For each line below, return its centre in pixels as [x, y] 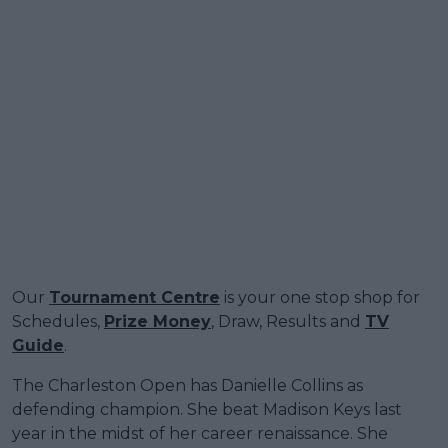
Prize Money [157, 322]
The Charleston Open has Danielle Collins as [187, 386]
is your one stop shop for [320, 298]
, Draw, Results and [288, 322]
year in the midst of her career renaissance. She [200, 434]
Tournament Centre [134, 298]
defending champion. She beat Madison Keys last [207, 410]
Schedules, [58, 322]
